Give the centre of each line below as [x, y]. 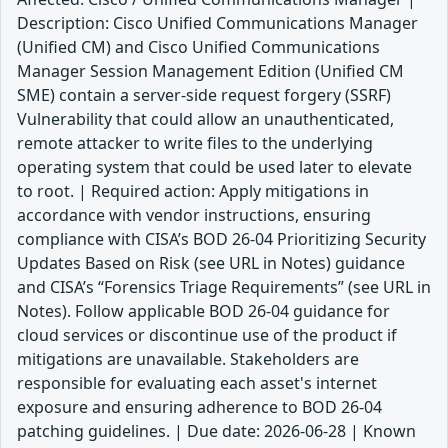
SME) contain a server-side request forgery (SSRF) [204, 95]
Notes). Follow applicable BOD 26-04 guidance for [203, 311]
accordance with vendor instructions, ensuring [194, 215]
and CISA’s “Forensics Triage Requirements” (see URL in [224, 287]
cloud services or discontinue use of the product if [207, 335]
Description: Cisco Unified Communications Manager [217, 23]
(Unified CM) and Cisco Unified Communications [198, 47]
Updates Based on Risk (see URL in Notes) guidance [211, 263]
